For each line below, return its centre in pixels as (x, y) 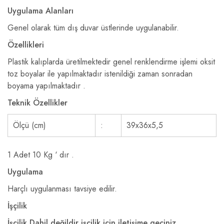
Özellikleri (26, 45)
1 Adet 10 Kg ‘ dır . (41, 155)
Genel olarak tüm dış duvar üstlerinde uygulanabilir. (93, 28)
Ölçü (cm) (29, 125)
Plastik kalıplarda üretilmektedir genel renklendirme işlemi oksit (111, 62)
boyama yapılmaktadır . (46, 86)
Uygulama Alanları (40, 11)
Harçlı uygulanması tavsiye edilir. (62, 189)
